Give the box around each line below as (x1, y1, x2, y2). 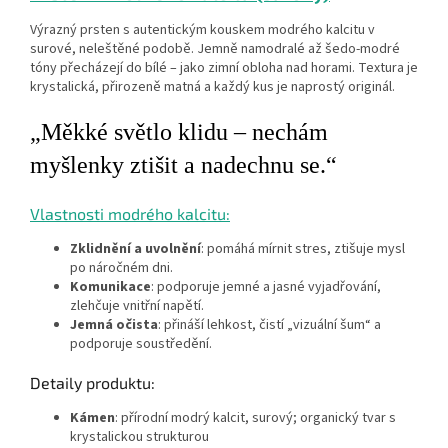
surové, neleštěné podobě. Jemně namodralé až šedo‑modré (30, 38, 400, 59)
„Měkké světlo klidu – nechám (30, 118, 328, 145)
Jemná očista (70, 314, 158, 335)
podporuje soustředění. (70, 333, 212, 354)
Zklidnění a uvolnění (70, 238, 201, 259)
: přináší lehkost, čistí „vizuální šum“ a (158, 314, 381, 335)
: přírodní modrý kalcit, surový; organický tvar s (115, 407, 396, 428)
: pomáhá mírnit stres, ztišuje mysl (201, 238, 405, 259)
